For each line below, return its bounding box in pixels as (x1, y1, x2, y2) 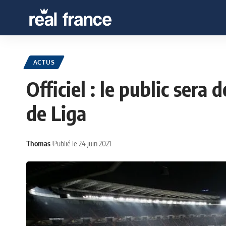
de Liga (26, 100, 86, 126)
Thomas (26, 138, 50, 148)
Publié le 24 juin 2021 (53, 138, 111, 148)
